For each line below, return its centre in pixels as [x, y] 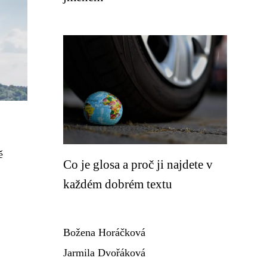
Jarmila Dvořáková [104, 253]
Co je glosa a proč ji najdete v [138, 164]
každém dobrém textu [118, 184]
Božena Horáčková [104, 232]
